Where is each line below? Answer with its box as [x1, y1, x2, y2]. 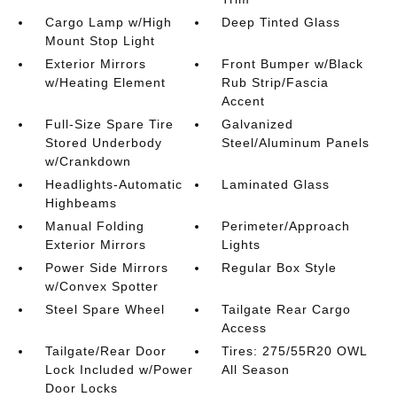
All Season [222, 362, 291, 377]
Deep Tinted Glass [222, 15, 341, 29]
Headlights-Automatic [44, 177, 183, 191]
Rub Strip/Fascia [222, 75, 330, 90]
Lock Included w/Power [44, 362, 193, 377]
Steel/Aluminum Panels [222, 136, 370, 150]
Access [222, 321, 268, 335]
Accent [222, 94, 266, 108]
